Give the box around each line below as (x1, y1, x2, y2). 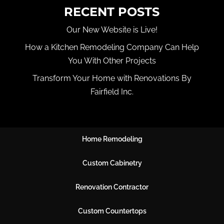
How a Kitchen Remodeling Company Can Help (24, 42, 199, 52)
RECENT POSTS (64, 4, 160, 19)
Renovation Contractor (75, 182, 148, 191)
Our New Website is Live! (66, 24, 157, 34)
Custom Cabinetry (82, 158, 142, 167)
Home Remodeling (81, 134, 142, 143)
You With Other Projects (67, 55, 156, 65)
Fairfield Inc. (90, 86, 133, 96)
